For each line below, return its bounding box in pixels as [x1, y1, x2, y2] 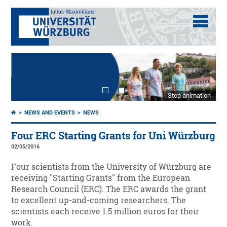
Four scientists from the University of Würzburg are [11, 162, 212, 172]
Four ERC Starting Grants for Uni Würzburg [11, 129, 215, 142]
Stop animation [167, 92, 211, 100]
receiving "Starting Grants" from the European [11, 173, 191, 183]
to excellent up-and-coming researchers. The [11, 195, 186, 206]
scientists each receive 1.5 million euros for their [11, 206, 200, 217]
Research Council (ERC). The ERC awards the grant [11, 184, 207, 195]
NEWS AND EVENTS [24, 109, 75, 117]
